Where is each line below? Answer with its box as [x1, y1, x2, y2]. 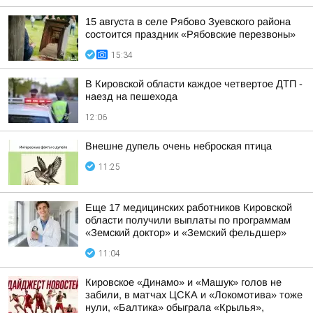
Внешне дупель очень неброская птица [85, 140, 272, 152]
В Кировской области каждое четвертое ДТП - [85, 78, 303, 89]
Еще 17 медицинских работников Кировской [85, 202, 292, 213]
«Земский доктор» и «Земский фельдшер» [85, 227, 286, 238]
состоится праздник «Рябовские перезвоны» [85, 29, 296, 40]
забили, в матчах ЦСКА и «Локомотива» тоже [85, 289, 303, 300]
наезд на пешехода [85, 91, 177, 102]
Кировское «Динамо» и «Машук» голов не [85, 277, 282, 288]
